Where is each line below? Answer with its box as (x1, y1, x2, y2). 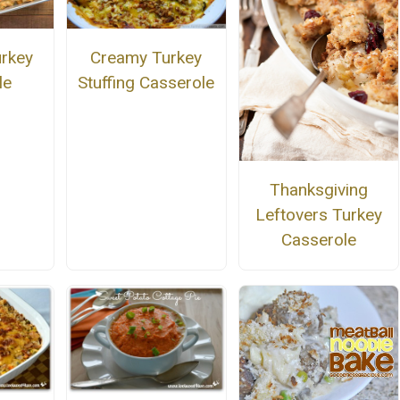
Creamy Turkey (90, 46, 203, 68)
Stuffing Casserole (78, 71, 215, 93)
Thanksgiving (270, 179, 369, 201)
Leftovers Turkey (255, 204, 383, 226)
